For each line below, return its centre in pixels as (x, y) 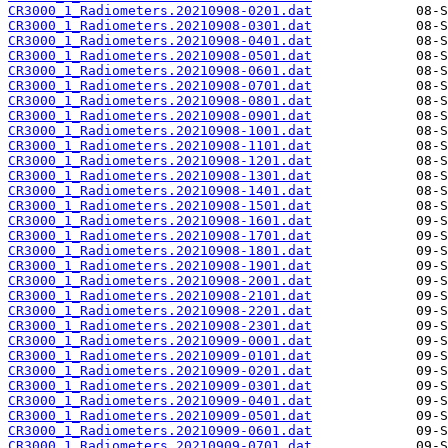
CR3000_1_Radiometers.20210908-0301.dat (160, 26)
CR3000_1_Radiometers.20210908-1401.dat (160, 191)
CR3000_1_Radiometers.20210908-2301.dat (160, 326)
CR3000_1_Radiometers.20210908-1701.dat (160, 236)
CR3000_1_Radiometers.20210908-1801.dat (160, 251)
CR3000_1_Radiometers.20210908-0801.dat (160, 101)
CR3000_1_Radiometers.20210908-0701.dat (160, 86)
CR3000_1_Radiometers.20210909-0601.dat (160, 431)
